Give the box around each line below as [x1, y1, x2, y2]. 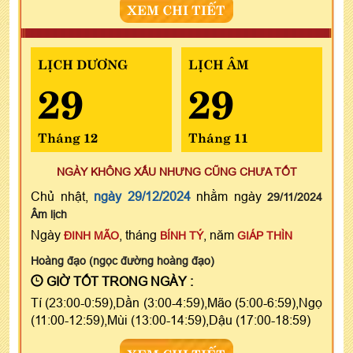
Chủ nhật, [31, 188, 94, 203]
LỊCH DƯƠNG [38, 53, 128, 72]
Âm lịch [31, 207, 67, 221]
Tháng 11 [188, 126, 248, 146]
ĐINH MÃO [64, 229, 119, 242]
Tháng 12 [38, 126, 98, 146]
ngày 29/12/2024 [94, 188, 191, 203]
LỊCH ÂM [188, 53, 249, 72]
